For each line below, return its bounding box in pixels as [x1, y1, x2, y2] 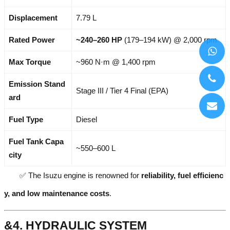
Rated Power [9, 35, 55, 45]
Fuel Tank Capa [9, 137, 64, 146]
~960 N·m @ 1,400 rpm [76, 57, 156, 67]
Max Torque [9, 57, 51, 67]
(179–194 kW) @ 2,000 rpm [122, 35, 217, 45]
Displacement [9, 13, 57, 23]
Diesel [76, 115, 97, 124]
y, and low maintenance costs [4, 189, 109, 198]
